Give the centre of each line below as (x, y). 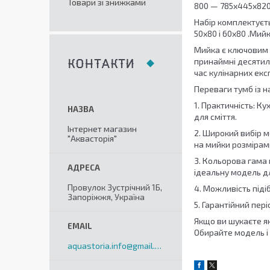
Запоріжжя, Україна (106, 197)
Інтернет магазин (102, 129)
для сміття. (215, 117)
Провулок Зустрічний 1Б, (115, 187)
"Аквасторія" (92, 138)
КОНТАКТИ (101, 64)
